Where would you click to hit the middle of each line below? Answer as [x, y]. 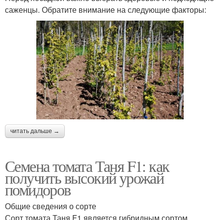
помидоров [38, 189]
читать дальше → [35, 131]
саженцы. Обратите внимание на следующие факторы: [106, 10]
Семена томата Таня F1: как [87, 165]
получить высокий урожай [84, 177]
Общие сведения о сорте [51, 206]
